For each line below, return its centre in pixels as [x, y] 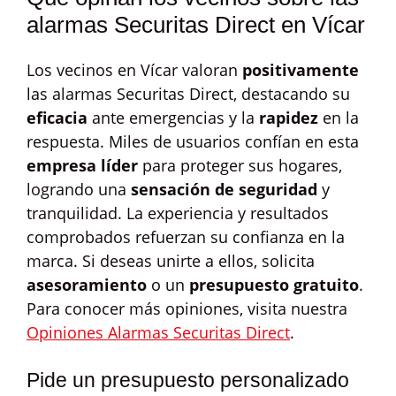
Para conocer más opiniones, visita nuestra [187, 308]
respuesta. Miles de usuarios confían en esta [193, 141]
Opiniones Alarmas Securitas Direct [158, 332]
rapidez [289, 118]
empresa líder [82, 165]
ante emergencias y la [173, 118]
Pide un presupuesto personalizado [188, 380]
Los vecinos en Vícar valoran [134, 70]
